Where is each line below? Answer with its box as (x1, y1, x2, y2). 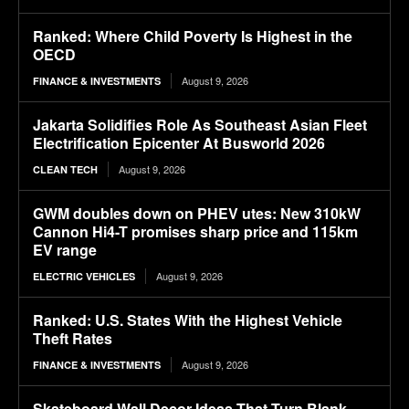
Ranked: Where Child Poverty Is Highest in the (33, 26, 352, 47)
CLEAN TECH (33, 163, 98, 177)
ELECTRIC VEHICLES (33, 269, 135, 284)
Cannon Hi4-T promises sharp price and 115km (33, 221, 358, 243)
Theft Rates (33, 328, 112, 350)
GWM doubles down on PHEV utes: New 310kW (33, 203, 361, 225)
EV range (33, 239, 97, 261)
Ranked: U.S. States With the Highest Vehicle (33, 309, 342, 331)
